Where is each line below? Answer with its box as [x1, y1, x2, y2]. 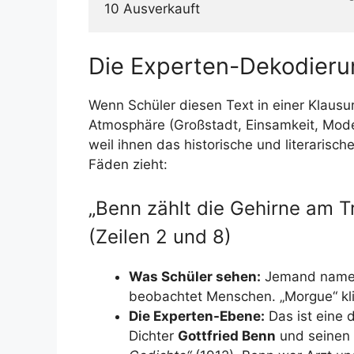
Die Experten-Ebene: [129, 308, 265, 324]
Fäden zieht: [88, 156, 168, 172]
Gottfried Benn [178, 328, 276, 344]
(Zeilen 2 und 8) [88, 225, 232, 248]
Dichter [129, 328, 178, 344]
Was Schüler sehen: [129, 269, 261, 284]
